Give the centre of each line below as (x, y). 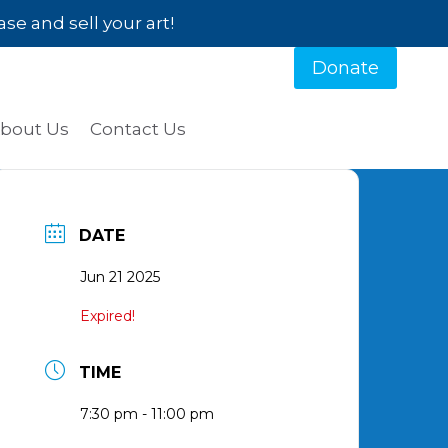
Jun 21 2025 (120, 277)
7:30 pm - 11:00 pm (147, 414)
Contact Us (137, 128)
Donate (345, 68)
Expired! (108, 316)
